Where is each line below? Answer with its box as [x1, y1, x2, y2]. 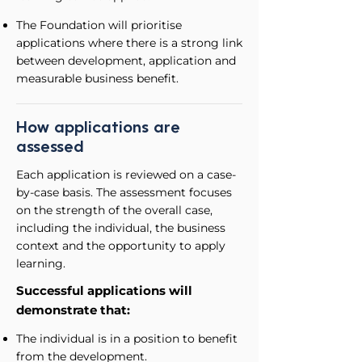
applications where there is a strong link [16, 36, 242, 50]
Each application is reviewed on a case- [16, 167, 236, 182]
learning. [16, 256, 65, 271]
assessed [16, 141, 84, 155]
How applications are [16, 121, 180, 136]
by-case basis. [16, 185, 93, 200]
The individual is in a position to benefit [16, 331, 238, 346]
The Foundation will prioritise [16, 18, 182, 32]
